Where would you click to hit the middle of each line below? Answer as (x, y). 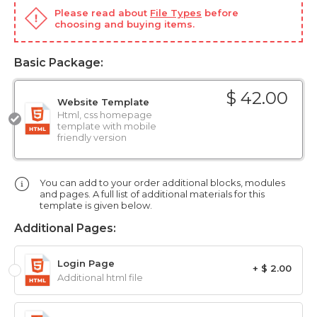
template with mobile (107, 126)
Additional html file (100, 278)
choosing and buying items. (125, 24)
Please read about (102, 13)
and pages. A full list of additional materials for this (152, 194)
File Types (176, 13)
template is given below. (96, 206)
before (220, 13)
